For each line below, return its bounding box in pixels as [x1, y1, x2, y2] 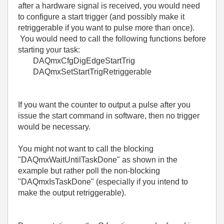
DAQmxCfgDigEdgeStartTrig [33, 56, 135, 65]
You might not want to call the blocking [18, 144, 153, 153]
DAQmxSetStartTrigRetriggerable [33, 67, 151, 76]
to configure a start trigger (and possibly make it [18, 12, 184, 21]
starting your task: [18, 45, 80, 54]
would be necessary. [18, 122, 90, 131]
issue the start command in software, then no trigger [18, 111, 199, 120]
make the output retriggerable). [18, 188, 126, 197]
